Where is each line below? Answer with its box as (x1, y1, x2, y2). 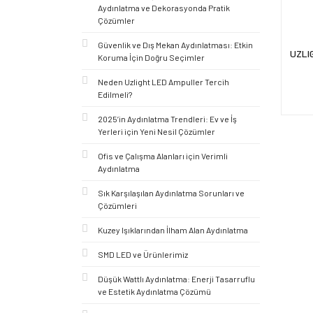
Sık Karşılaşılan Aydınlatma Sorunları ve (98, 188, 245, 198)
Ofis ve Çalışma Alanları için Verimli (98, 151, 228, 161)
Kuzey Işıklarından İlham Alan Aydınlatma (98, 225, 248, 235)
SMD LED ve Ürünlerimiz (98, 249, 188, 259)
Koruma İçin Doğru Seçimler (98, 52, 205, 62)
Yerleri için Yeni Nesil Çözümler (98, 126, 215, 136)
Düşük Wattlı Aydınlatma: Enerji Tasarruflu (98, 274, 255, 284)
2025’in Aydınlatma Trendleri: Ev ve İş (98, 114, 237, 124)
